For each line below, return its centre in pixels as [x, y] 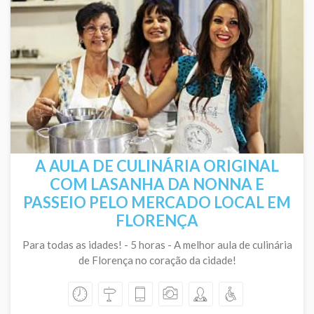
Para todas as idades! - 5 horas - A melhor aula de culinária [157, 245]
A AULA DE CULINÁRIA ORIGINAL [157, 166]
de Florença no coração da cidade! [157, 260]
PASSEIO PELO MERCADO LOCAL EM [157, 202]
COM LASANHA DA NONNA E [157, 184]
